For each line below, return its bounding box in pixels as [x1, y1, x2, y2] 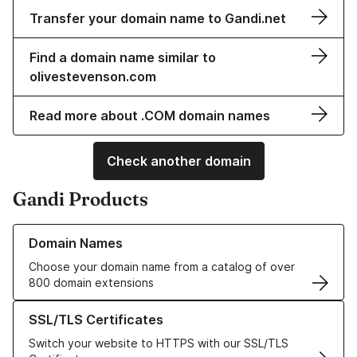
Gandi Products [13, 187, 148, 211]
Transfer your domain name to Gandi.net [29, 10, 286, 27]
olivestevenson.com [29, 69, 156, 85]
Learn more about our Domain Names [13, 225, 210, 239]
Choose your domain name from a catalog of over [29, 260, 295, 274]
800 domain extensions [29, 276, 154, 290]
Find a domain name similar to [29, 49, 216, 66]
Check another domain [106, 153, 251, 170]
